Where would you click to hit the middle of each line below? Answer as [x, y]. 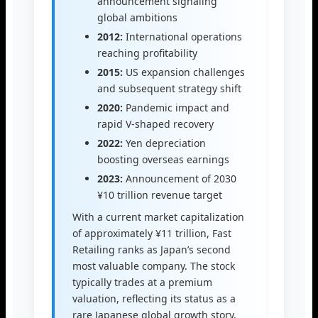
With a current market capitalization [158, 216]
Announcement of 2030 [180, 178]
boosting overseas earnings [163, 159]
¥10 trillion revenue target [160, 194]
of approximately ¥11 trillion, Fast [152, 233]
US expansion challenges [184, 72]
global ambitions [137, 17]
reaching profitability [147, 53]
